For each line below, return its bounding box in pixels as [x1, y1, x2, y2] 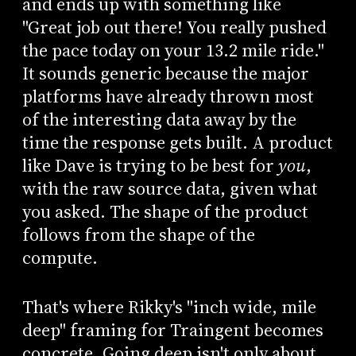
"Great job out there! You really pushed [21, 14, 327, 40]
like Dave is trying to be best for [21, 153, 278, 178]
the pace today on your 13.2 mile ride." [21, 37, 324, 63]
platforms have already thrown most [21, 83, 314, 109]
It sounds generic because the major [21, 60, 309, 86]
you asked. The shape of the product [21, 199, 308, 224]
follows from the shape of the [21, 222, 255, 247]
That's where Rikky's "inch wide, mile [21, 295, 316, 320]
